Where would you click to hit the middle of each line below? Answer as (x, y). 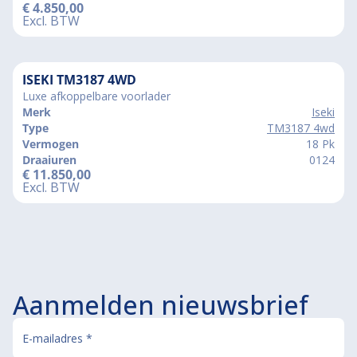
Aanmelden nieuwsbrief (161, 305)
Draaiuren (49, 159)
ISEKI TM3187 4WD (79, 79)
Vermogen (51, 143)
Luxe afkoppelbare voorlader (96, 96)
